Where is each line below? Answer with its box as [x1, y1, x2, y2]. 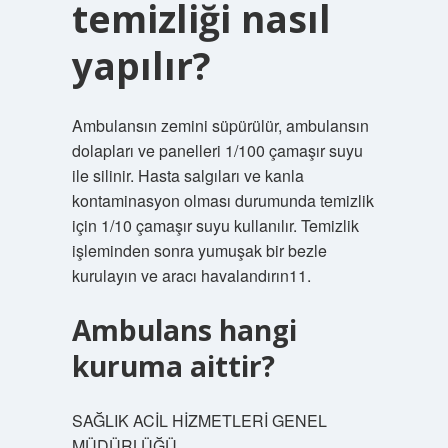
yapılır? [71, 40, 211, 91]
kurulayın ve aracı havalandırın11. [71, 264, 311, 287]
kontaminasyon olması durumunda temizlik [71, 189, 374, 212]
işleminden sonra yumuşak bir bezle [71, 239, 327, 262]
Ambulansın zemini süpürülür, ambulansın [71, 114, 369, 137]
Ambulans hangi [71, 311, 297, 349]
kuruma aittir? [71, 347, 275, 385]
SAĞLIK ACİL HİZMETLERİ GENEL [71, 409, 327, 432]
